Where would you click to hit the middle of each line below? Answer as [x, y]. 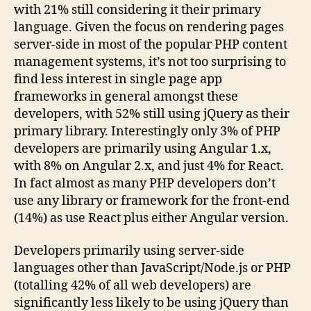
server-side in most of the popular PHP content [151, 44]
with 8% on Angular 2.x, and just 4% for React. [149, 166]
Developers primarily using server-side [129, 251]
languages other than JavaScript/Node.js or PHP [152, 269]
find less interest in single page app [118, 79]
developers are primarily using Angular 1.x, [143, 149]
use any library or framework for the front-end [152, 201]
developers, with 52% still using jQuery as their [152, 114]
